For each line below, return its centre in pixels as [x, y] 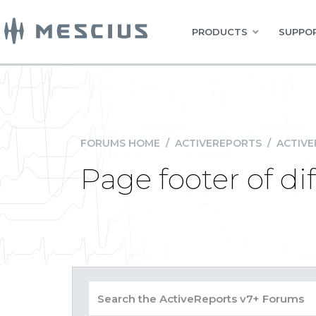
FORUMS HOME [120, 143]
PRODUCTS [220, 32]
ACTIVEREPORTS [218, 143]
